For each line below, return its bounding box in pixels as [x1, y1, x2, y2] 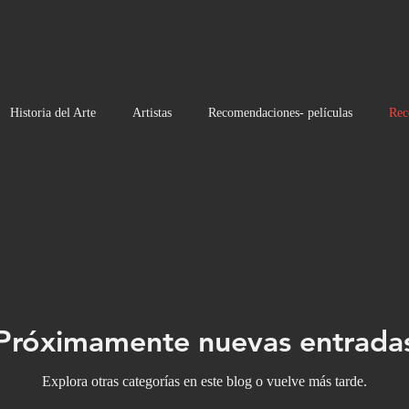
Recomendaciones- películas [208, 105, 352, 120]
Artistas [132, 105, 172, 120]
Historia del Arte [10, 105, 96, 120]
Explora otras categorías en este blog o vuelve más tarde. [42, 373, 367, 389]
